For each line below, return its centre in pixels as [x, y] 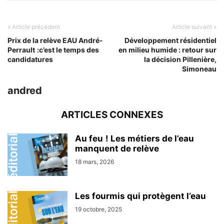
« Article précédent [34, 27]
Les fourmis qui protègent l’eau [140, 196]
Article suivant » [194, 27]
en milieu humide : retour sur [167, 50]
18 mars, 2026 [94, 162]
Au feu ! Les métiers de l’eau [134, 138]
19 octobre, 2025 [98, 209]
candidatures [30, 59]
